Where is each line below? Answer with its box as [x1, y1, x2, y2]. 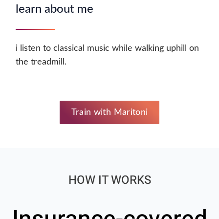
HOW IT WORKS [68, 172, 151, 189]
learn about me [16, 3, 93, 16]
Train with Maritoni [71, 108, 148, 117]
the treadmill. [16, 58, 66, 67]
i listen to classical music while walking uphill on [16, 44, 199, 53]
